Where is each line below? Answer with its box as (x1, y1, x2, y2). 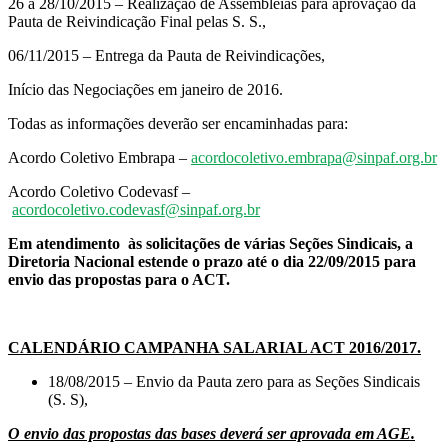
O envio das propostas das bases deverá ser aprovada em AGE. (8, 424, 415, 442)
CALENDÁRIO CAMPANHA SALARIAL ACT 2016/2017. (8, 338, 421, 356)
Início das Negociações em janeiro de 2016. (8, 80, 283, 98)
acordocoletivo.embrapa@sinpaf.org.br (191, 148, 437, 166)
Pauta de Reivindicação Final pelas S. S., (8, 12, 266, 30)
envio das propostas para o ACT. (8, 270, 230, 288)
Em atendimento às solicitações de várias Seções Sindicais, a (8, 234, 413, 252)
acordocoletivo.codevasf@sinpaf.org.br (12, 200, 260, 218)
